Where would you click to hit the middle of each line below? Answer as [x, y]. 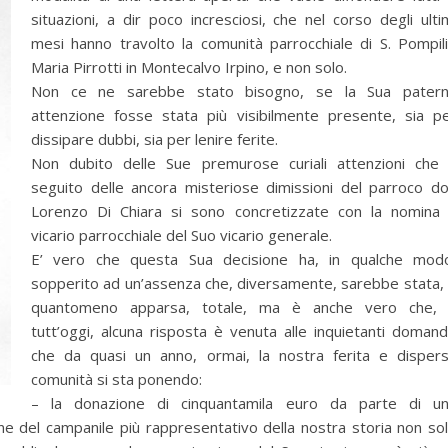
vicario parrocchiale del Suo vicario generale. [181, 235]
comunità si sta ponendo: [116, 379]
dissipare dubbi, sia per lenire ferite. [154, 139]
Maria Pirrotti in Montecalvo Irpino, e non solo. [189, 67]
